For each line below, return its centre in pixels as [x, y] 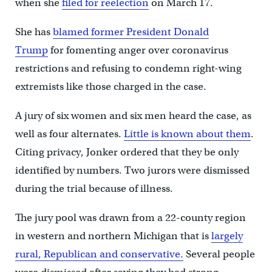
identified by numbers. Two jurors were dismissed [132, 170]
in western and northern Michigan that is [113, 236]
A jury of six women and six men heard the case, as [133, 115]
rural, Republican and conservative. [99, 254]
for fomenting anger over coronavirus [138, 50]
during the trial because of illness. [94, 188]
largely [227, 236]
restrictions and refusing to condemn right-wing [128, 68]
